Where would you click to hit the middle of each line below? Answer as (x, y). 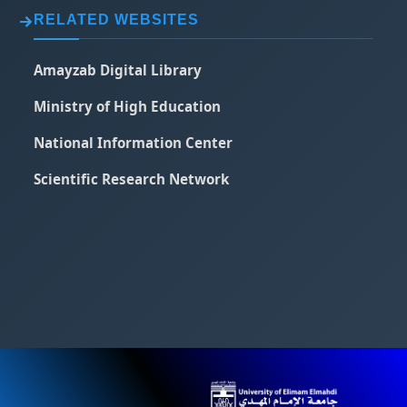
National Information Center (134, 142)
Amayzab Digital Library (118, 69)
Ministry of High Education (128, 106)
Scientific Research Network (132, 179)
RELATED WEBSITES (117, 19)
